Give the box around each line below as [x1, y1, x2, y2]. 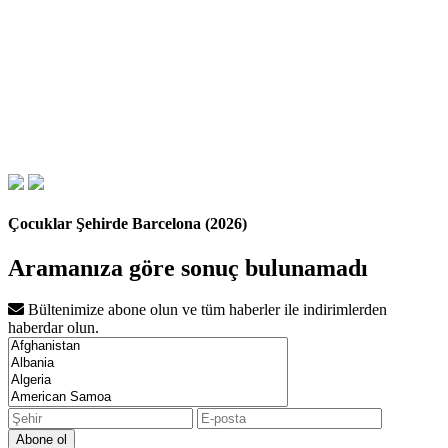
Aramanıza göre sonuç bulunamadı [8, 254, 368, 281]
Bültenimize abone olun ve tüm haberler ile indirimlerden [24, 301, 387, 319]
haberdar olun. [8, 319, 99, 337]
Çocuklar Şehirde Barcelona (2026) [8, 215, 247, 233]
